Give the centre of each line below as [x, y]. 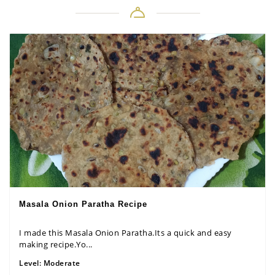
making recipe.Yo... [56, 244]
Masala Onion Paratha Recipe [83, 204]
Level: [31, 263]
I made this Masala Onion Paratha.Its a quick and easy [126, 232]
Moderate [62, 263]
